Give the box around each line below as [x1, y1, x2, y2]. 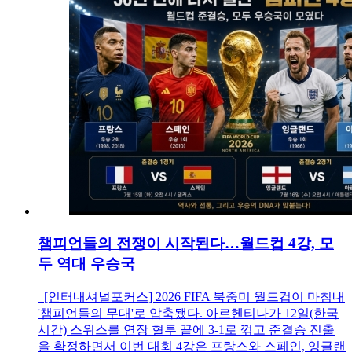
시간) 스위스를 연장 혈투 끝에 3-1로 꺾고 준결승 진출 [38, 322, 335, 336]
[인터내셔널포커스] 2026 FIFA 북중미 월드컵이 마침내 [38, 289, 345, 303]
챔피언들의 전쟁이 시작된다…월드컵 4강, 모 [38, 234, 334, 251]
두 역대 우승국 [38, 255, 135, 272]
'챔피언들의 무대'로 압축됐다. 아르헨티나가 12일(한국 [38, 306, 339, 320]
